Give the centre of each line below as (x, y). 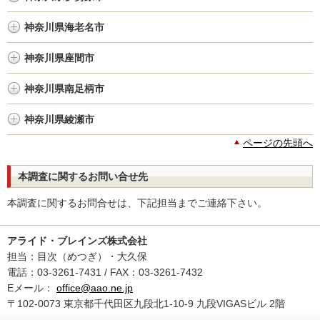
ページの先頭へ (278, 143)
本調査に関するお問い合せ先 (83, 176)
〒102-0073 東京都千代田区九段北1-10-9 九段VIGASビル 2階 (146, 304)
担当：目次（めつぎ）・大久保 (77, 256)
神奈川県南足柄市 (64, 89)
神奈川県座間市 (59, 58)
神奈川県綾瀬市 (59, 119)
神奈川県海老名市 (64, 27)
